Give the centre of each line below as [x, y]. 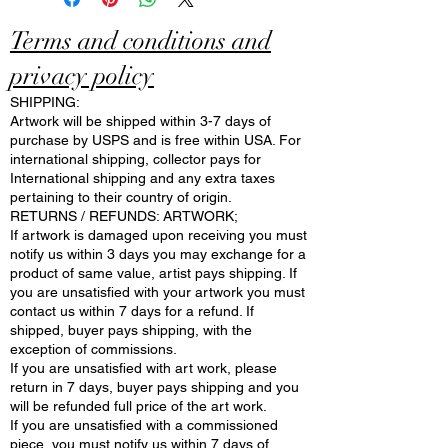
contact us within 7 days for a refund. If [132, 311]
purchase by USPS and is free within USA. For [155, 140]
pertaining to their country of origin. [121, 197]
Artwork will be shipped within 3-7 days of [140, 121]
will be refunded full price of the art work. [138, 406]
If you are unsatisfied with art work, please [143, 368]
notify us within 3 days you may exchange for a [158, 254]
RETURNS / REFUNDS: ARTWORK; [124, 216]
